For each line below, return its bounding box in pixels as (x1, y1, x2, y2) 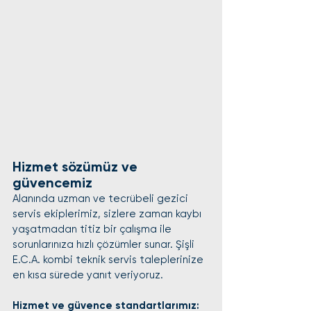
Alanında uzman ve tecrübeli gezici (12, 192, 191, 205)
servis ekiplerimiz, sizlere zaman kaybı (12, 208, 204, 220)
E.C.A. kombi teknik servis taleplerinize (12, 253, 206, 266)
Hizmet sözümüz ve (12, 158, 141, 175)
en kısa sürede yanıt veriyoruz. (12, 269, 163, 281)
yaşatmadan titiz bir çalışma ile (12, 223, 174, 235)
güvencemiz (12, 174, 92, 191)
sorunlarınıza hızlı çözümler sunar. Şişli (12, 238, 197, 251)
